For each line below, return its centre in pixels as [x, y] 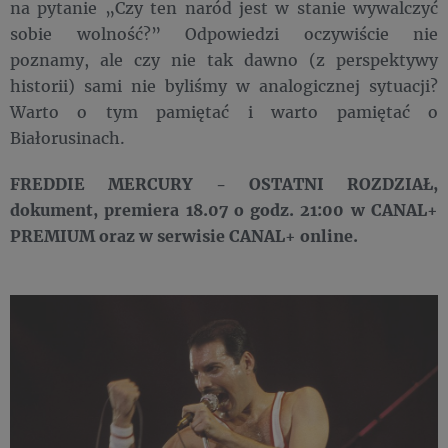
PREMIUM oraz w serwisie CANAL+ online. [184, 236]
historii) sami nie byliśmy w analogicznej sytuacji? [224, 86]
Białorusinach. [67, 138]
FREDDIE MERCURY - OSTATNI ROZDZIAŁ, [224, 184]
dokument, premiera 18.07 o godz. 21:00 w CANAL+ [224, 210]
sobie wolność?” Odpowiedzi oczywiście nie [224, 34]
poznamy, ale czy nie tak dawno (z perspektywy [224, 60]
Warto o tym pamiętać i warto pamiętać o [224, 112]
